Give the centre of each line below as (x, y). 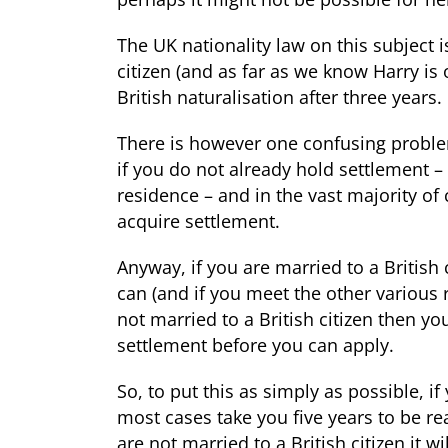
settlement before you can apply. (258, 345)
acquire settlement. (201, 221)
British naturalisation (205, 97)
